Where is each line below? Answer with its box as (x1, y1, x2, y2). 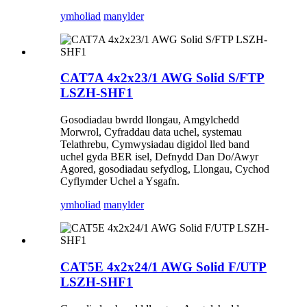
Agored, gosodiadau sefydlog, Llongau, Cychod (60, 163, 269, 175)
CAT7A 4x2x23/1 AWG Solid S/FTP (60, 71, 265, 86)
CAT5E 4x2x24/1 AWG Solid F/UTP (60, 259, 267, 274)
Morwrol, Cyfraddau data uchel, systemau (60, 126, 242, 138)
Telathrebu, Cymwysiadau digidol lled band (60, 138, 249, 151)
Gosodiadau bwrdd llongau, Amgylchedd (60, 114, 239, 126)
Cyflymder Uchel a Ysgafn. (60, 175, 180, 188)
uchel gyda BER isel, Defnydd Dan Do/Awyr (60, 151, 258, 163)
